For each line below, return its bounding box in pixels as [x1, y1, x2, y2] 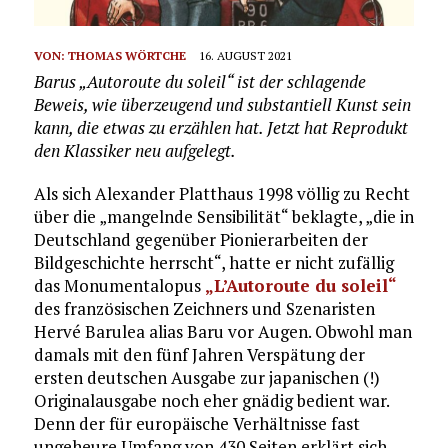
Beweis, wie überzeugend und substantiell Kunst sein [33, 92, 411, 116]
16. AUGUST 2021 [198, 47, 292, 63]
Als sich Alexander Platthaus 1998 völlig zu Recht [33, 181, 410, 205]
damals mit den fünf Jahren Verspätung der [33, 342, 365, 366]
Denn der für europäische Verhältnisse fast [33, 411, 360, 435]
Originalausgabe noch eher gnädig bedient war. [33, 388, 389, 412]
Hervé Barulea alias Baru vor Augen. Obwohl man [33, 319, 412, 343]
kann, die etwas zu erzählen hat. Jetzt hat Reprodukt [33, 115, 408, 139]
